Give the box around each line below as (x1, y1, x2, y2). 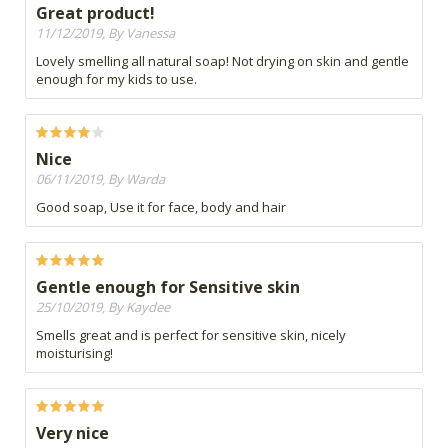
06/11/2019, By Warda (36, 170, 165, 189)
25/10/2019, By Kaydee (36, 298, 170, 317)
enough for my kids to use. (36, 70, 197, 89)
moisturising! (36, 344, 113, 363)
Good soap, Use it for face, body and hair (36, 198, 286, 217)
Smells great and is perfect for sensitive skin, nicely (36, 326, 346, 345)
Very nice (36, 422, 109, 445)
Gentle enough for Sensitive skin (36, 276, 300, 299)
